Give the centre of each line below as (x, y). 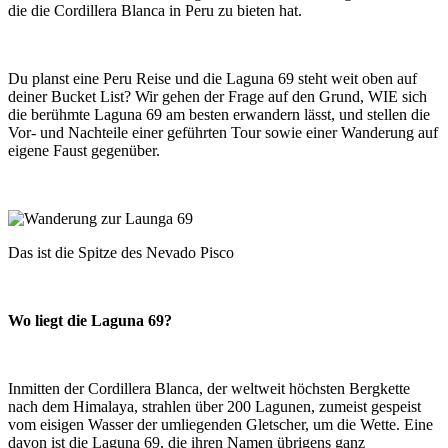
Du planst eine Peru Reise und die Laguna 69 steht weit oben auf (212, 78)
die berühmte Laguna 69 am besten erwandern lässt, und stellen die (219, 114)
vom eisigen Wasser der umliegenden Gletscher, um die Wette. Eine (220, 424)
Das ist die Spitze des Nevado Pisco (121, 252)
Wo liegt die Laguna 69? (90, 320)
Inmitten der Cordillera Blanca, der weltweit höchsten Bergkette (209, 388)
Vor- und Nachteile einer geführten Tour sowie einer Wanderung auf (223, 132)
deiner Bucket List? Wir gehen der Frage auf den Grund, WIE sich (217, 96)
